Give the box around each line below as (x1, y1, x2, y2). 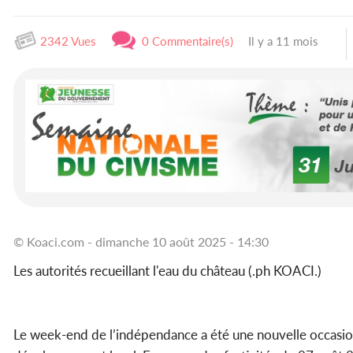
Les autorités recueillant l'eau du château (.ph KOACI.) (13, 262, 325, 279)
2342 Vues (37, 34, 96, 48)
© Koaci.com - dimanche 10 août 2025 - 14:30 (13, 233, 269, 249)
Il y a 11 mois (245, 34, 318, 48)
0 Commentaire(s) (136, 34, 233, 48)
